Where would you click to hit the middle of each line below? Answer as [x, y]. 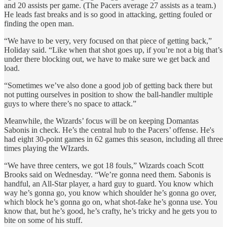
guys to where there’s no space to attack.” [70, 104]
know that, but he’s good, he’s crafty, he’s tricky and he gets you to [110, 211]
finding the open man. [39, 24]
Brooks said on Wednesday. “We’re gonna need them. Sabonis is [107, 175]
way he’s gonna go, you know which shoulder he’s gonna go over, [110, 193]
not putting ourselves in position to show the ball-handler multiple [108, 95]
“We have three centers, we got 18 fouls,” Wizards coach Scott [104, 166]
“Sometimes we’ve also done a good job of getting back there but [108, 86]
